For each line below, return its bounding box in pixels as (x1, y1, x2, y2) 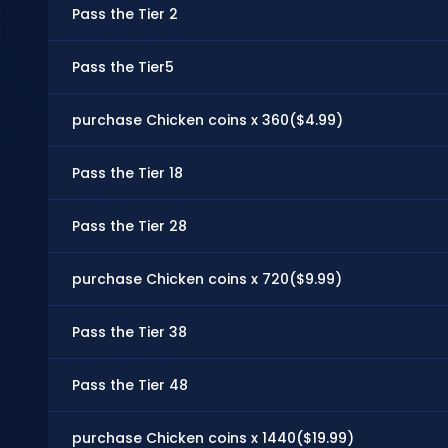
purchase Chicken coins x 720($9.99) (72, 269, 342, 289)
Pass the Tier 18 (72, 163, 183, 183)
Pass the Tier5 (72, 57, 174, 77)
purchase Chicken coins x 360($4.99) (72, 110, 343, 130)
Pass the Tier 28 (72, 216, 187, 236)
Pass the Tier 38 (72, 322, 187, 342)
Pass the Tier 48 (72, 375, 188, 395)
